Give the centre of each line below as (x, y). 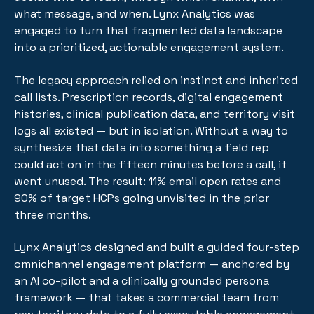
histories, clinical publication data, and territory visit (155, 114)
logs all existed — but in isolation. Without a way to (151, 130)
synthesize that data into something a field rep (142, 147)
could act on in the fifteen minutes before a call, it (150, 164)
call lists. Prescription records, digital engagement (149, 97)
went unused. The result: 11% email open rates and (148, 181)
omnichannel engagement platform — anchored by (152, 264)
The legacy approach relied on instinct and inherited (156, 80)
